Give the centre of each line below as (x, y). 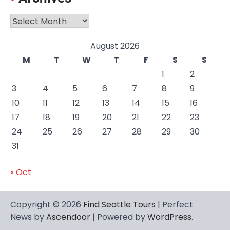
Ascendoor (68, 217)
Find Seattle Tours (119, 205)
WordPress (169, 217)
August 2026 (115, 46)
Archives (27, 20)
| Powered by (119, 217)
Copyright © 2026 (47, 205)
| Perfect (174, 205)
